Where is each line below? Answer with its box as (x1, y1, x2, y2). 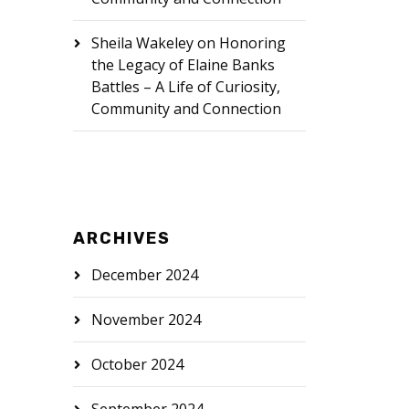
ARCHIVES (72, 228, 171, 248)
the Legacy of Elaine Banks (90, 55, 275, 75)
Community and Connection (90, 99, 281, 119)
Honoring (218, 33, 286, 53)
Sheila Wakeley (90, 33, 194, 53)
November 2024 (90, 309, 201, 330)
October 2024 (90, 354, 184, 374)
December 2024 (90, 265, 198, 285)
